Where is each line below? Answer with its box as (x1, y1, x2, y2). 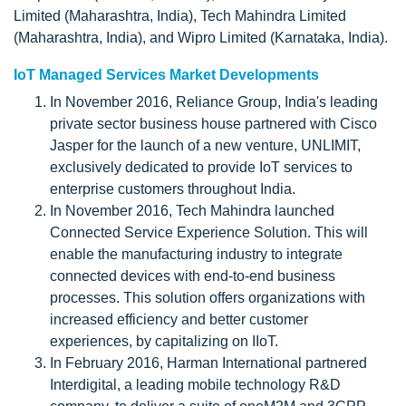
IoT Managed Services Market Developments (14, 66, 319, 82)
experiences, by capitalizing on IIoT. (50, 333, 278, 349)
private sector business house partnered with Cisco (50, 115, 377, 131)
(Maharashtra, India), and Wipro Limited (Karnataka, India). (14, 29, 388, 45)
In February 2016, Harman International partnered (50, 354, 367, 371)
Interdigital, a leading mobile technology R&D (50, 376, 341, 392)
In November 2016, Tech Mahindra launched (50, 202, 334, 218)
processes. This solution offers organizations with (50, 289, 365, 305)
